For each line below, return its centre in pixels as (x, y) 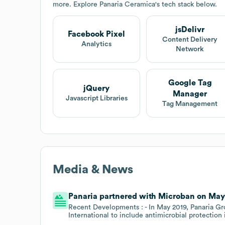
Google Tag (190, 83)
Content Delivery (190, 39)
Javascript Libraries (96, 98)
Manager (190, 94)
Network (190, 49)
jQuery (97, 88)
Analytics (97, 44)
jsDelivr (190, 29)
